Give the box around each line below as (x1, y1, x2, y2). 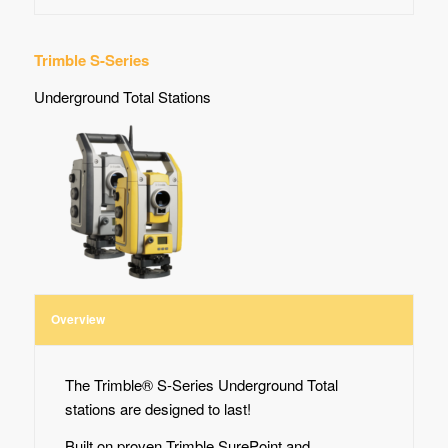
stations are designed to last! (64, 398, 251, 420)
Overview (50, 309, 105, 328)
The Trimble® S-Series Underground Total (64, 374, 338, 396)
